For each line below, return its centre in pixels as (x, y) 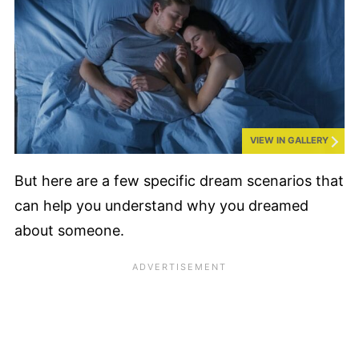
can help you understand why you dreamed (161, 206)
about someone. (71, 231)
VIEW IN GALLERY (289, 141)
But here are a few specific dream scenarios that (179, 181)
